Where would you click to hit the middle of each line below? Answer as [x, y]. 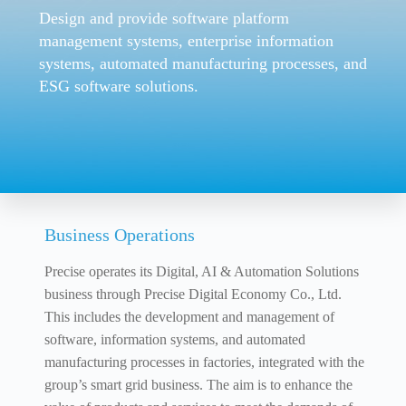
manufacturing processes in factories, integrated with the [205, 362]
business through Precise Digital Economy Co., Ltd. [193, 294]
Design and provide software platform [164, 18]
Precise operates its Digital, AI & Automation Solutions [202, 271]
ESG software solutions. [119, 86]
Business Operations [120, 234]
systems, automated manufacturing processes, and [203, 63]
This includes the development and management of [190, 316]
